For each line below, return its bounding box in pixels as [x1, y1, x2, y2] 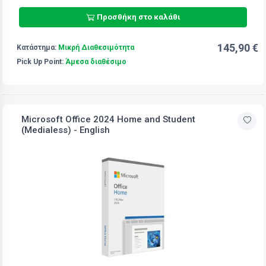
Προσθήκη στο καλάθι [96, 12, 180, 22]
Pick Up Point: [17, 57, 65, 66]
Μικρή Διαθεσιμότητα [58, 43, 134, 52]
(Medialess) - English [21, 124, 110, 135]
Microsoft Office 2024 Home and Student [21, 113, 195, 125]
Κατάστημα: [17, 43, 58, 52]
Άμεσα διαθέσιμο [65, 57, 126, 66]
